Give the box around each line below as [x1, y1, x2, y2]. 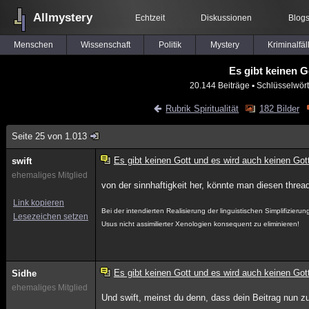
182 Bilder [259, 103, 299, 114]
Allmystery [33, 11, 92, 24]
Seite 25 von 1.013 [12, 131, 87, 141]
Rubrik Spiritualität [166, 103, 239, 114]
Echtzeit [135, 13, 165, 23]
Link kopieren [13, 198, 64, 208]
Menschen [13, 40, 53, 50]
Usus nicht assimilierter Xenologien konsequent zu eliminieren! [101, 220, 300, 228]
